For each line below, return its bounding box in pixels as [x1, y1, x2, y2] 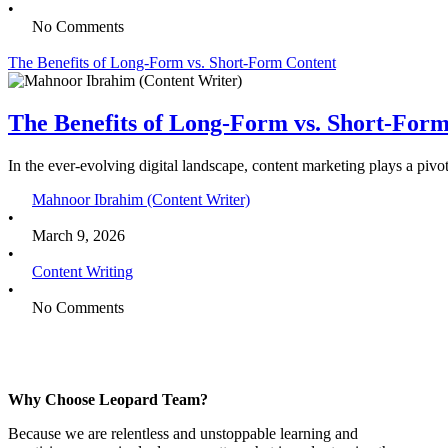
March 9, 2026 [32, 226, 125, 244]
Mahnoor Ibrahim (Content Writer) [32, 190, 250, 208]
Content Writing [32, 262, 133, 280]
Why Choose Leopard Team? [8, 390, 208, 408]
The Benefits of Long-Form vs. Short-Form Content [8, 53, 336, 71]
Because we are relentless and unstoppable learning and [8, 424, 358, 442]
